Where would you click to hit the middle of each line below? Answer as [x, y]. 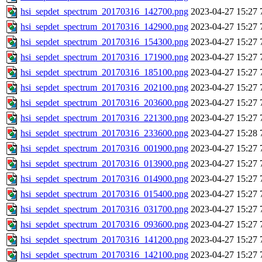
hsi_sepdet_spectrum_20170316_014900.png [104, 179]
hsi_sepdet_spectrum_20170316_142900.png [104, 27]
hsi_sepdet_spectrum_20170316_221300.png [104, 118]
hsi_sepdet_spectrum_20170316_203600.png [104, 103]
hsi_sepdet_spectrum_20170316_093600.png [104, 225]
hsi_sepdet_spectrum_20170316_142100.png [104, 255]
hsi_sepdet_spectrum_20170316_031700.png [104, 209]
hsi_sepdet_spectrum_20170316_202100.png [104, 88]
